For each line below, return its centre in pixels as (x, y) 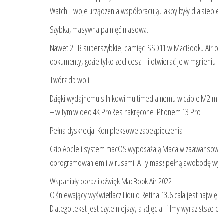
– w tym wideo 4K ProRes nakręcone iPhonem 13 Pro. (126, 112)
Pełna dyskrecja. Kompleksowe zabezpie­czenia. (117, 131)
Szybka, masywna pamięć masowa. (99, 29)
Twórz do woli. (70, 80)
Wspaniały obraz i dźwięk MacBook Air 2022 (111, 181)
